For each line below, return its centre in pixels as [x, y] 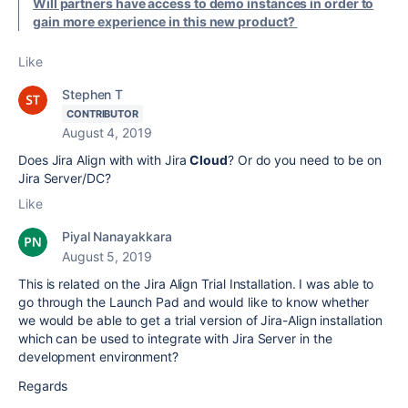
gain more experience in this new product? [165, 22]
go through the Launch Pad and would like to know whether [194, 302]
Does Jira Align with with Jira [104, 160]
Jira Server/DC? [65, 178]
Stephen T [93, 95]
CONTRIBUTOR [103, 114]
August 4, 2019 [107, 133]
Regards [43, 386]
